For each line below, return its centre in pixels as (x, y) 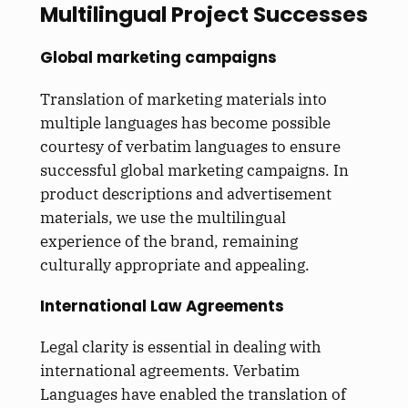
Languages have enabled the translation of (193, 395)
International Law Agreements (162, 306)
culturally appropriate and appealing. (174, 265)
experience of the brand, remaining (168, 241)
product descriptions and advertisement (185, 194)
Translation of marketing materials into (183, 99)
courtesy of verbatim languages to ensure (190, 146)
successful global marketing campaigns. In (194, 170)
